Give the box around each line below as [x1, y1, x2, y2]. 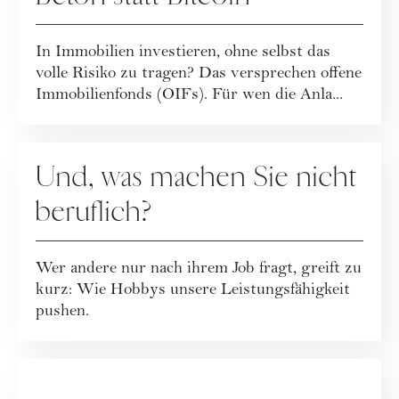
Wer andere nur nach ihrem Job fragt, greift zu [36, 260, 362, 278]
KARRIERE [36, 141, 115, 159]
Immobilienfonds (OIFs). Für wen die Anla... [36, 86, 343, 104]
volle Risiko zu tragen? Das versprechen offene [36, 65, 362, 83]
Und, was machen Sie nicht [36, 159, 357, 195]
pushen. [36, 303, 89, 321]
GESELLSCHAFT [36, 357, 159, 376]
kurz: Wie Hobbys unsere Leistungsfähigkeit [36, 281, 350, 299]
